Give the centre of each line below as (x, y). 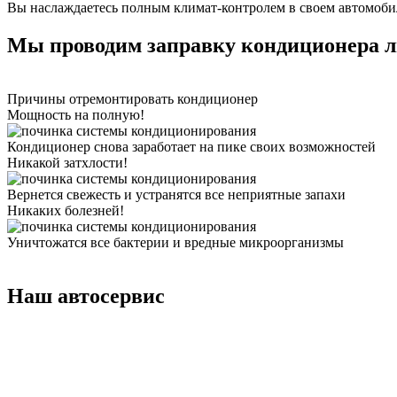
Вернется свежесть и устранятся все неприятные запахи (176, 195)
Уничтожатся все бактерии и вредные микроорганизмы (175, 243)
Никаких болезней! (66, 211)
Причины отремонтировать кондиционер (132, 99)
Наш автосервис (86, 296)
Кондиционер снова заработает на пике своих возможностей (191, 147)
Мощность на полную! (76, 115)
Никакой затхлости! (67, 163)
